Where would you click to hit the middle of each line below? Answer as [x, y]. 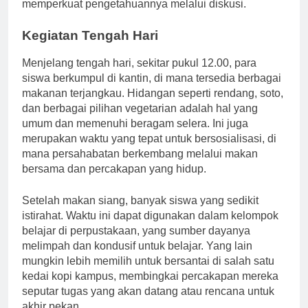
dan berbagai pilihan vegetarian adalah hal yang [140, 121]
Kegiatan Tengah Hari [90, 47]
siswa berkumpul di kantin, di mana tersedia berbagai [152, 91]
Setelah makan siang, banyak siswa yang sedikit [140, 213]
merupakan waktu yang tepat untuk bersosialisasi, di [149, 151]
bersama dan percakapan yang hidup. [114, 181]
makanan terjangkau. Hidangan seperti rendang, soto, [153, 106]
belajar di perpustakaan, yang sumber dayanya [136, 243]
